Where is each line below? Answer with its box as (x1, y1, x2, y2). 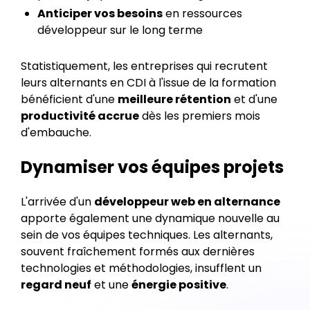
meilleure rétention (118, 91, 231, 107)
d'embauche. (21, 125, 91, 140)
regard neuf (21, 277, 91, 293)
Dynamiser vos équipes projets (21, 156, 284, 179)
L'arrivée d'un (21, 194, 94, 210)
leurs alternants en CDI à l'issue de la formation (21, 75, 276, 91)
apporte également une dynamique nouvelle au (21, 210, 280, 226)
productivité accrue (21, 108, 139, 124)
